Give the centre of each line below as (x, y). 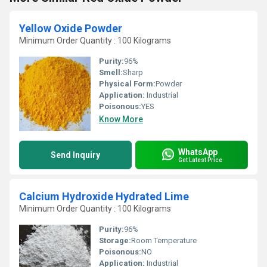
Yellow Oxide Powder (71, 28)
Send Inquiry (75, 155)
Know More (121, 119)
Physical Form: (127, 84)
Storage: (115, 240)
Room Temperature (164, 240)
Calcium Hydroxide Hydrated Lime (104, 196)
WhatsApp (198, 152)
